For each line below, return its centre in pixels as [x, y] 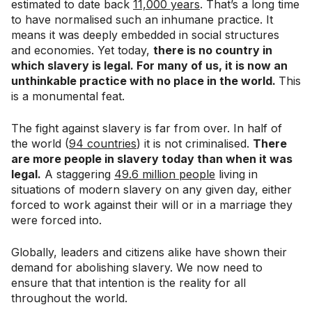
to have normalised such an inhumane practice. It [142, 19]
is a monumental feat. [68, 96]
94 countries [103, 143]
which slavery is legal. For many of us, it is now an [149, 65]
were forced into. [56, 220]
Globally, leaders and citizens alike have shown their [149, 252]
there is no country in [213, 50]
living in [236, 174]
